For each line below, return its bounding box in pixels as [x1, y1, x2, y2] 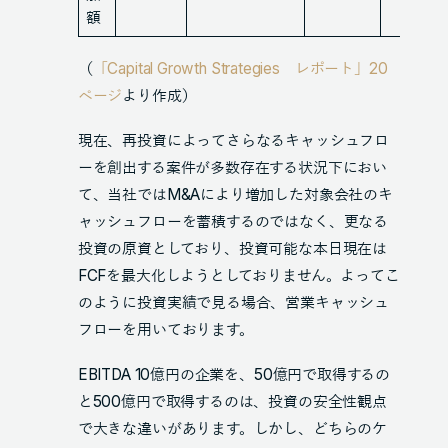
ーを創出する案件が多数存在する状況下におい [77, 158, 387, 178]
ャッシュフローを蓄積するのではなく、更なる [77, 212, 388, 232]
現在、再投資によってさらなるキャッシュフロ [77, 131, 389, 151]
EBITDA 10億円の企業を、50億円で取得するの [77, 365, 391, 385]
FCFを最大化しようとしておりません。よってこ [77, 266, 400, 286]
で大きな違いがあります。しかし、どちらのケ [77, 419, 387, 439]
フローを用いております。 [77, 320, 254, 340]
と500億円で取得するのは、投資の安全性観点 [77, 392, 387, 412]
